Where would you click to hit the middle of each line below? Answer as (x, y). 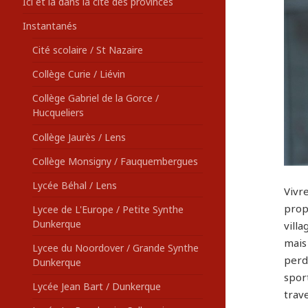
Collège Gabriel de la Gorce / (95, 98)
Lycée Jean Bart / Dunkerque (96, 287)
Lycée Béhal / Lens (74, 185)
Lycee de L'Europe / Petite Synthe (108, 209)
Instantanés (49, 26)
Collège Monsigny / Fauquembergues (115, 161)
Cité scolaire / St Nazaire (87, 50)
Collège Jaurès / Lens (79, 137)
